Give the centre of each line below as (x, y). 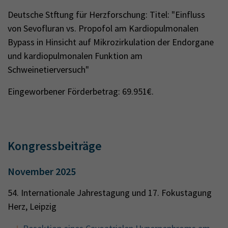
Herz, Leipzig (32, 206)
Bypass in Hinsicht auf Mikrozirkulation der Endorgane (111, 42)
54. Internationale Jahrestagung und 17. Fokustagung (110, 193)
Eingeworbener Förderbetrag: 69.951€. (81, 91)
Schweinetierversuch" (48, 69)
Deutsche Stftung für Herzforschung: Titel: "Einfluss (106, 15)
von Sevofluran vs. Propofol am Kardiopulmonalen (103, 28)
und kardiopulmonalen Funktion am (75, 56)
